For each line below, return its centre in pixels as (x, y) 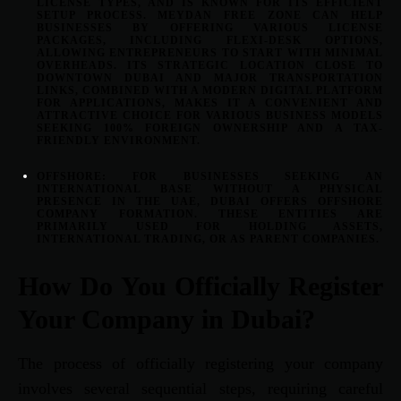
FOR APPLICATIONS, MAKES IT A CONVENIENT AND (210, 103)
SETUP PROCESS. (98, 16)
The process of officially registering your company (200, 364)
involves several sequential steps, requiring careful (200, 389)
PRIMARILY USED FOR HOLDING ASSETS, (210, 227)
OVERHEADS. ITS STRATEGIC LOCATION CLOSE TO (210, 66)
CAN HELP (342, 16)
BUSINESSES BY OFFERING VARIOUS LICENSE (210, 28)
